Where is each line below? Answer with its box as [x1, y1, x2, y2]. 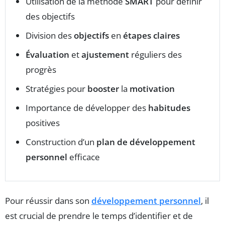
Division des [26, 30, 74, 42]
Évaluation [26, 49, 69, 61]
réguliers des [129, 49, 182, 61]
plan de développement [96, 136, 195, 148]
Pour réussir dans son [5, 195, 91, 207]
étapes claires [123, 30, 180, 42]
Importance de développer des [26, 102, 148, 114]
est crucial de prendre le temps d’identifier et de [5, 210, 193, 222]
